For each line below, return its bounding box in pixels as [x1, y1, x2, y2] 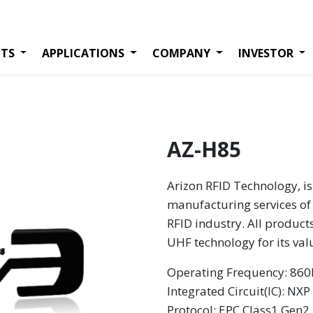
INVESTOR [238, 45, 293, 61]
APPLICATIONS [42, 45, 125, 61]
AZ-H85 [167, 135, 241, 163]
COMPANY [152, 45, 210, 61]
